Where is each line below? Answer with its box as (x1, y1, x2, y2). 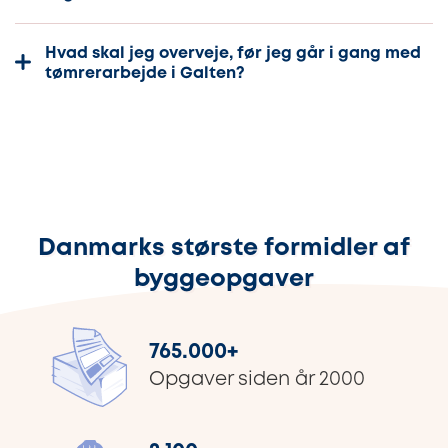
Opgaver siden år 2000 (149, 371, 365, 389)
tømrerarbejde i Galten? (45, 65, 245, 81)
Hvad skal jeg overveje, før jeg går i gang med (45, 45, 421, 61)
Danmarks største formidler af (38, 237, 410, 259)
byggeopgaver (134, 268, 314, 290)
